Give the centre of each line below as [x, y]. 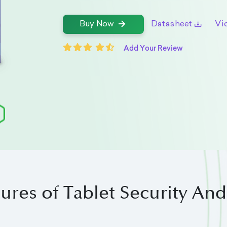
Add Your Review [153, 48]
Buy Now [96, 25]
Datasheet [171, 24]
